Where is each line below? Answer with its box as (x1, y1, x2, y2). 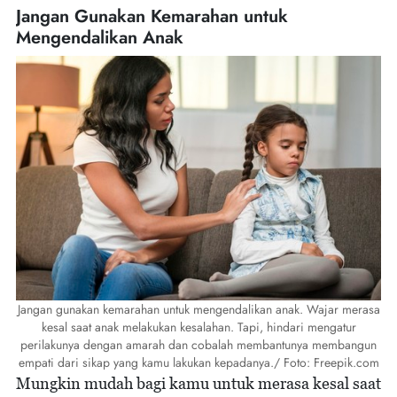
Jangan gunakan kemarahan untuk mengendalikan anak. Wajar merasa (17, 300, 380, 319)
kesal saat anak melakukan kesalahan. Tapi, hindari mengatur (41, 318, 356, 337)
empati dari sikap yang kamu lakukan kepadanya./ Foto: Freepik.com (18, 354, 379, 372)
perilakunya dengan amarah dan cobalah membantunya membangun (20, 336, 377, 354)
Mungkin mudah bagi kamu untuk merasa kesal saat (16, 374, 381, 393)
